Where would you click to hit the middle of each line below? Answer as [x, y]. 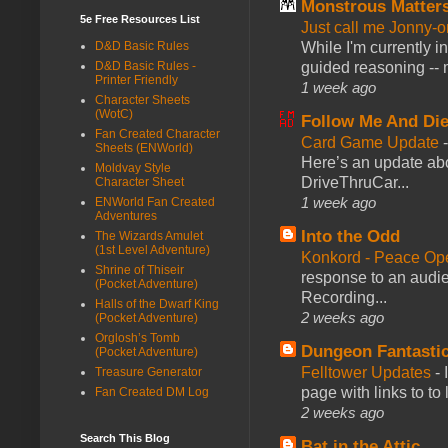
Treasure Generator [148, 371]
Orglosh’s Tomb [137, 337]
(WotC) [114, 113]
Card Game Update [372, 142]
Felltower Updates [368, 372]
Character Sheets [142, 99]
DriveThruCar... [355, 182]
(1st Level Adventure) [152, 249]
